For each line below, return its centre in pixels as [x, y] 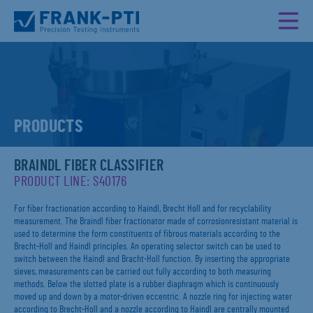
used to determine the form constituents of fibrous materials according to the [147, 234]
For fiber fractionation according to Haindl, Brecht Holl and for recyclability [143, 209]
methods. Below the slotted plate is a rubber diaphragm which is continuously [146, 284]
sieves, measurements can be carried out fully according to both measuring [143, 272]
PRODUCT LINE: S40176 [70, 182]
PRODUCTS [49, 126]
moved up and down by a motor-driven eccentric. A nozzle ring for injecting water [153, 297]
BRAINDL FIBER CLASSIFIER [89, 166]
